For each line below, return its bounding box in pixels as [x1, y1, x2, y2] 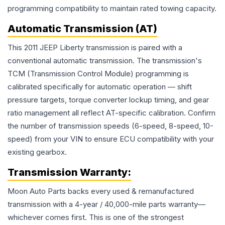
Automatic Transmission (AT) [8, 23, 157, 35]
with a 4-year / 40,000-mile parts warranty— [51, 199, 205, 209]
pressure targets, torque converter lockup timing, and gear [8, 95, 209, 105]
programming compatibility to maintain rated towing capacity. [8, 4, 216, 14]
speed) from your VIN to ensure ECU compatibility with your [8, 134, 214, 144]
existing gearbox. [8, 147, 67, 157]
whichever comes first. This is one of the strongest [8, 212, 184, 222]
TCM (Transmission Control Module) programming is [8, 69, 189, 79]
